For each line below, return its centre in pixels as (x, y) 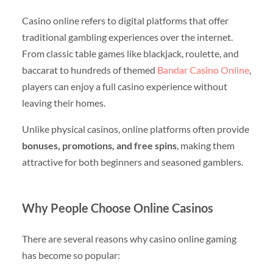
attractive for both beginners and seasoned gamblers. (132, 162)
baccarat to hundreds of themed (89, 70)
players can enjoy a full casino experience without (124, 87)
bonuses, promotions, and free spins (99, 146)
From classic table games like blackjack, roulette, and (130, 54)
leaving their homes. (63, 103)
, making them (205, 146)
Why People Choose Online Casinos (117, 208)
